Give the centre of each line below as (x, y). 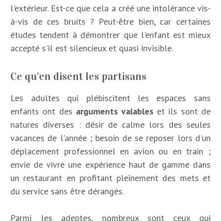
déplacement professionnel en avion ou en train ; (110, 151)
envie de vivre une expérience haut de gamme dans (110, 164)
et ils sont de (182, 111)
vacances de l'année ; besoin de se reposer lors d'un (110, 138)
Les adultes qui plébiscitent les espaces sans (110, 98)
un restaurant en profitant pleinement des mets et (110, 178)
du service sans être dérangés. (67, 191)
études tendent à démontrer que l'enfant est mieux (110, 35)
